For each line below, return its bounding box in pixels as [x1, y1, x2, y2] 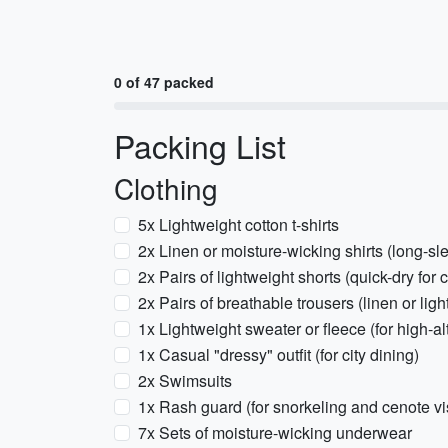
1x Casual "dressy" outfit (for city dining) [138, 343, 419, 366]
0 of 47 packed [114, 72, 214, 92]
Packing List [114, 122, 286, 168]
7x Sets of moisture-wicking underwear [138, 421, 412, 444]
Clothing [114, 168, 218, 208]
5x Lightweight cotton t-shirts [138, 213, 339, 236]
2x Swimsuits [138, 369, 232, 392]
